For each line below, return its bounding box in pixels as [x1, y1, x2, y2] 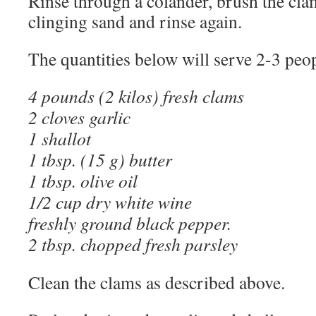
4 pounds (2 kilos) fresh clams [28, 84, 244, 108]
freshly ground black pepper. [28, 211, 231, 235]
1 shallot [28, 126, 91, 150]
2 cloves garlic [28, 105, 130, 129]
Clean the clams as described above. [28, 270, 285, 294]
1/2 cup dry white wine [28, 190, 192, 214]
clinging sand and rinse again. [28, 9, 242, 33]
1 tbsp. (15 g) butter [28, 147, 172, 171]
